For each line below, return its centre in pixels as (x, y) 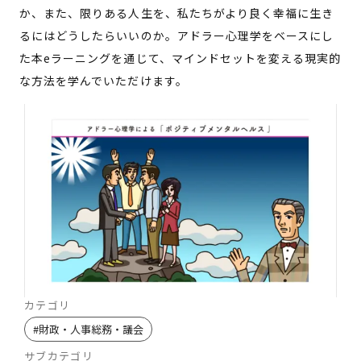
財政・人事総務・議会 (91, 329)
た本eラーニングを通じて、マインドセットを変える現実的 (180, 58)
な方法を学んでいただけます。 (104, 81)
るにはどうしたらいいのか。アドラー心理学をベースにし (177, 35)
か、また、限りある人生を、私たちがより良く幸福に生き (177, 13)
